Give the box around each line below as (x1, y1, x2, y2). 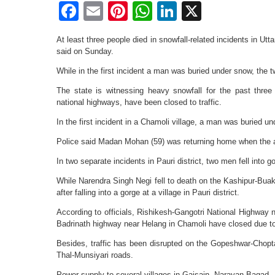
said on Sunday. (56, 46, 114, 56)
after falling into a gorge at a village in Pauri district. (56, 187, 239, 197)
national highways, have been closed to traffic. (56, 97, 222, 107)
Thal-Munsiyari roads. (56, 250, 133, 260)
